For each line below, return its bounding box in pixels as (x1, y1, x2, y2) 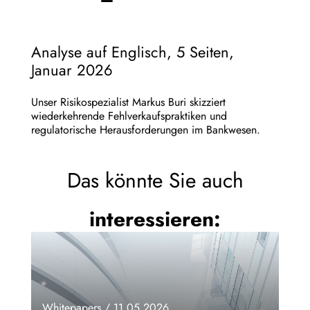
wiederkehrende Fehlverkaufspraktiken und (30, 108, 227, 125)
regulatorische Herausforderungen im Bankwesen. (30, 122, 260, 138)
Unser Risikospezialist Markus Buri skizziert (30, 94, 226, 111)
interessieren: (89, 204, 221, 235)
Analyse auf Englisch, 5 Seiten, (30, 41, 234, 64)
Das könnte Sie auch (66, 165, 244, 196)
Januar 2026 (30, 59, 113, 82)
